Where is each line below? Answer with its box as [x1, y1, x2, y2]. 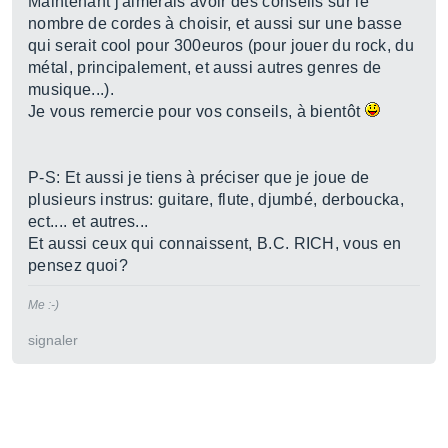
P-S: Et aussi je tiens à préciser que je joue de [28, 169, 370, 186]
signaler [28, 332, 78, 348]
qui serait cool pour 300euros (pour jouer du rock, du [28, 37, 414, 54]
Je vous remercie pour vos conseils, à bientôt [28, 103, 365, 120]
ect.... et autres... [28, 213, 149, 230]
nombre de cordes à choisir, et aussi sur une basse [28, 15, 403, 32]
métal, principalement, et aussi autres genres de [28, 59, 382, 76]
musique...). [28, 81, 114, 98]
